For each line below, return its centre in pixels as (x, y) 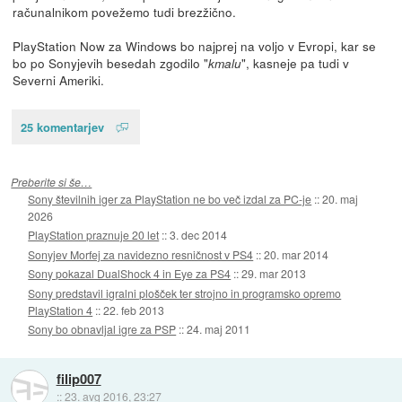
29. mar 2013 (274, 274)
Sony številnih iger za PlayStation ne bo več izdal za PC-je (170, 198)
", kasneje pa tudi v (295, 62)
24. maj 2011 (219, 329)
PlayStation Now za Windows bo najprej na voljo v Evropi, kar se (194, 45)
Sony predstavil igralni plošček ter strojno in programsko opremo (185, 293)
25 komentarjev (62, 127)
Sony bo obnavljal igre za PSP (102, 329)
